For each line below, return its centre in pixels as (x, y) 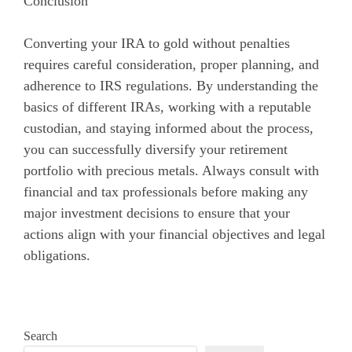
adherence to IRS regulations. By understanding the (171, 85)
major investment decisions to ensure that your (157, 213)
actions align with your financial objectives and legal (174, 234)
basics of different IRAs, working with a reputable (167, 106)
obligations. (57, 255)
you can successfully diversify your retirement (156, 149)
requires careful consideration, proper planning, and (171, 64)
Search (40, 335)
